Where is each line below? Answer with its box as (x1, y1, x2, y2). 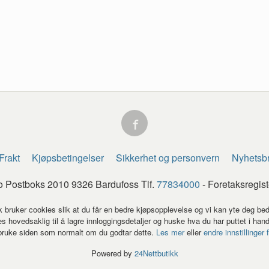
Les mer (156, 226, 187, 238)
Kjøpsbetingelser (32, 151, 104, 165)
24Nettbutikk (134, 247, 178, 259)
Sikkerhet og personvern (116, 151, 220, 165)
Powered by (91, 247, 134, 259)
